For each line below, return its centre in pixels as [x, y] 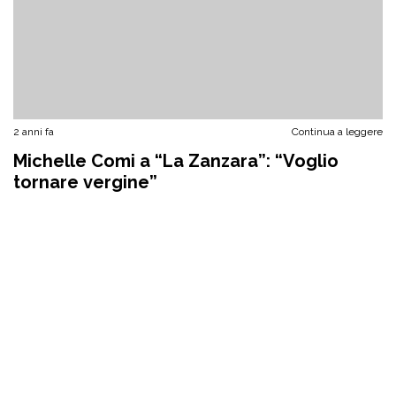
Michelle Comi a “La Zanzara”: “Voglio [176, 161]
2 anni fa [34, 132]
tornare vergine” [85, 182]
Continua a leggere [337, 132]
